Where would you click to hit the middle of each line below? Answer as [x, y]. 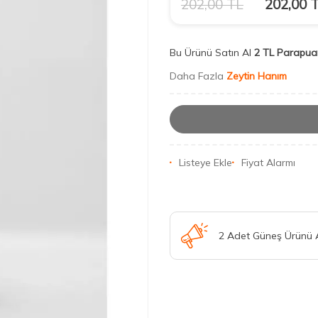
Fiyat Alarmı [268, 163]
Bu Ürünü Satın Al [210, 53]
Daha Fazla [198, 76]
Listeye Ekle [205, 163]
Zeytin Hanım [257, 76]
